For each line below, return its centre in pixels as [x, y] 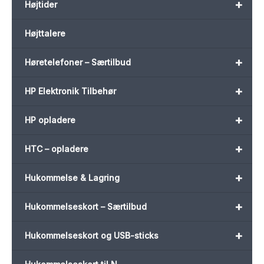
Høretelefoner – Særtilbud [78, 62]
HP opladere [50, 120]
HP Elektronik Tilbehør [70, 91]
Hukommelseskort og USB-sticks [92, 236]
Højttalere [45, 34]
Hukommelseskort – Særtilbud [86, 207]
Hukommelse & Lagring [72, 178]
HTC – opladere [57, 149]
